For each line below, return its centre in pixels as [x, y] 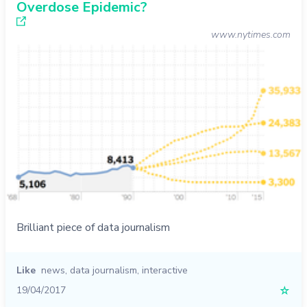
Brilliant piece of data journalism [93, 228]
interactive [165, 271]
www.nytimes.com [251, 34]
